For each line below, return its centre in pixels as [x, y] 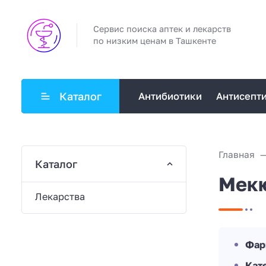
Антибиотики [170, 96]
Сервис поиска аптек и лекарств [162, 29]
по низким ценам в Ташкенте [155, 41]
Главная [236, 154]
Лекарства [60, 196]
